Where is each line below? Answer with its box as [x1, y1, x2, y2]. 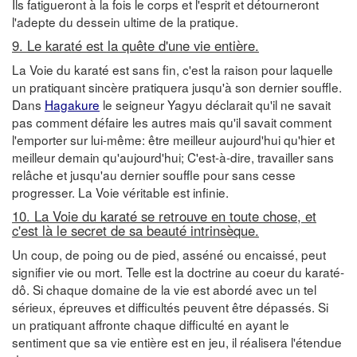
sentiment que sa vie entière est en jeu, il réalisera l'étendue [12, 332, 342, 351]
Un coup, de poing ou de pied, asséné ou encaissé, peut [12, 245, 326, 263]
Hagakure [45, 95, 100, 113]
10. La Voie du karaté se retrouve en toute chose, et [12, 206, 316, 226]
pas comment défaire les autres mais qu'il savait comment [12, 112, 331, 131]
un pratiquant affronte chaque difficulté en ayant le [12, 315, 289, 333]
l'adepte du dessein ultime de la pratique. [12, 12, 238, 30]
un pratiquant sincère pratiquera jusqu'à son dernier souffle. [12, 77, 342, 96]
